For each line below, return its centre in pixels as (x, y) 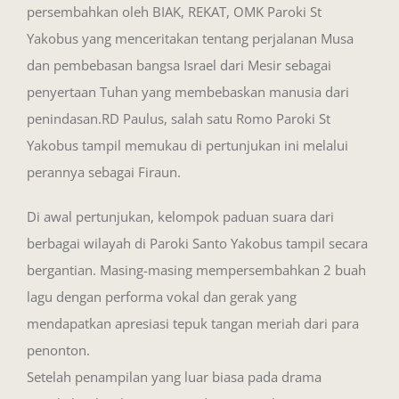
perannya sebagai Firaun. (104, 171)
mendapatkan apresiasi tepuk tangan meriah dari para (193, 323)
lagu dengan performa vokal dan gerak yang (162, 296)
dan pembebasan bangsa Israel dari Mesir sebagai (179, 65)
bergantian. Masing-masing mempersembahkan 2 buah (196, 269)
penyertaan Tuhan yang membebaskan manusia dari (188, 91)
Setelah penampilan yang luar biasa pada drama (174, 376)
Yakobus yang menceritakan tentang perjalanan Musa (190, 38)
